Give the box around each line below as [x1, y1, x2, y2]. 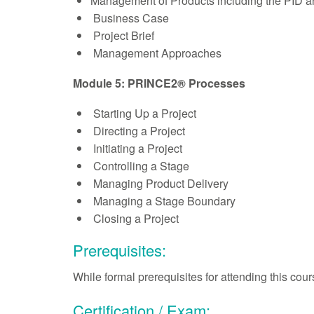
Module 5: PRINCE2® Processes [72, 75, 245, 92]
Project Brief [90, 27, 154, 44]
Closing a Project [90, 210, 179, 227]
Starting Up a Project [90, 105, 196, 122]
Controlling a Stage [90, 158, 189, 175]
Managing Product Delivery [90, 175, 228, 192]
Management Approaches [90, 45, 221, 62]
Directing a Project [90, 123, 185, 139]
